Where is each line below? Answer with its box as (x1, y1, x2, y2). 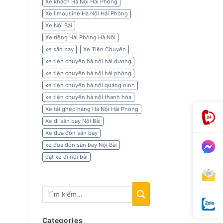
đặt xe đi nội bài (45, 153, 88, 161)
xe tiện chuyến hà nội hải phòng (45, 70, 131, 77)
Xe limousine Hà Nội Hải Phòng (45, 10, 128, 17)
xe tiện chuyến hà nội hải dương (45, 58, 131, 65)
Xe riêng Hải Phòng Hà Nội (45, 34, 115, 41)
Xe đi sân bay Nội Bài (45, 117, 101, 125)
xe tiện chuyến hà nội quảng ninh (45, 82, 135, 89)
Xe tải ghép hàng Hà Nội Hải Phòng (45, 106, 138, 113)
